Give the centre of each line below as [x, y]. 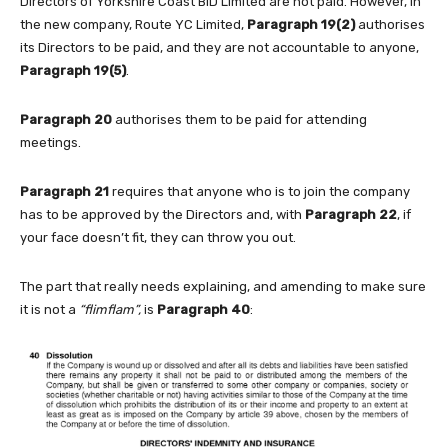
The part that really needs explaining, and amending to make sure [223, 286]
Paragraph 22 [351, 214]
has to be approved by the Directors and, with [162, 214]
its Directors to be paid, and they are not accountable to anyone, [219, 47]
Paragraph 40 [203, 309]
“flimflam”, [110, 309]
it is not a [49, 309]
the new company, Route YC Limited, [133, 24]
